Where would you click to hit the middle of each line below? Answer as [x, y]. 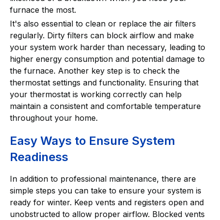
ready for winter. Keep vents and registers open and [107, 202]
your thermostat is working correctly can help [96, 94]
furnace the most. [43, 10]
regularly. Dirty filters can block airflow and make [102, 35]
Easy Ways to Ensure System [93, 140]
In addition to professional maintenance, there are [103, 179]
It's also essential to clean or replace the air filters [103, 23]
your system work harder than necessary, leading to [108, 47]
